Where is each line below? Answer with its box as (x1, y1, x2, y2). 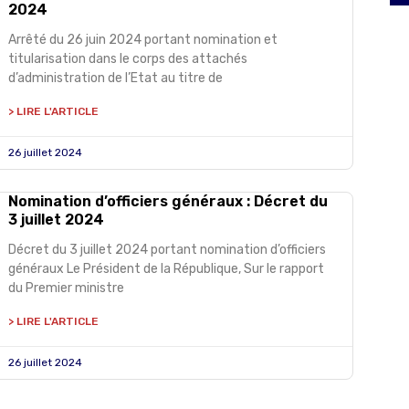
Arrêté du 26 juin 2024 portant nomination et (7, 32, 278, 47)
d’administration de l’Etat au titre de (7, 70, 223, 86)
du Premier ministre (7, 280, 124, 296)
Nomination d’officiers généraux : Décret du (7, 193, 328, 210)
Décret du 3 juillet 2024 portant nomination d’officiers (7, 242, 326, 257)
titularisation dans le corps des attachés (7, 51, 247, 67)
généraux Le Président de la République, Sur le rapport (7, 261, 324, 277)
